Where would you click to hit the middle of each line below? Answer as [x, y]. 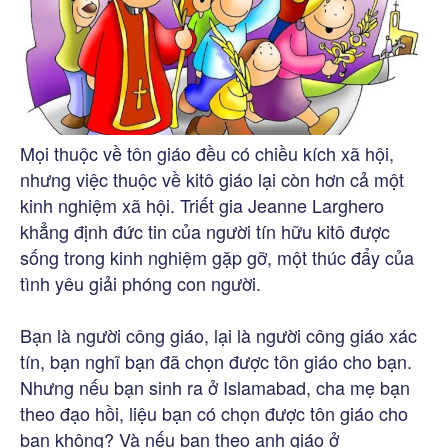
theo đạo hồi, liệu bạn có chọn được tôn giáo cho [214, 412]
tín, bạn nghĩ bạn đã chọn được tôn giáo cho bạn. [216, 360]
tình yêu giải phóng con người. [140, 282]
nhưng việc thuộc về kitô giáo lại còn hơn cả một [212, 178]
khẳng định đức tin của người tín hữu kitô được [205, 230]
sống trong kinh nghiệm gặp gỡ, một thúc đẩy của [217, 256]
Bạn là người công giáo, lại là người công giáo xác [218, 334]
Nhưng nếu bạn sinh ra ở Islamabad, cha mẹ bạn [215, 386]
